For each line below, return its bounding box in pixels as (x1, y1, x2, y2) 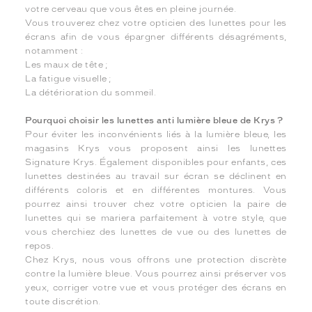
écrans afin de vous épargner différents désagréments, (25, 32, 287, 42)
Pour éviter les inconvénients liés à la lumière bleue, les (25, 130, 287, 139)
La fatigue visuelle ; (25, 74, 111, 84)
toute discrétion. (25, 297, 101, 306)
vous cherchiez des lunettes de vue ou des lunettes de (25, 227, 287, 237)
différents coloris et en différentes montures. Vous (25, 185, 287, 195)
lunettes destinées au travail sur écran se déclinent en (25, 171, 287, 181)
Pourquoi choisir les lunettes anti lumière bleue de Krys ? (25, 116, 283, 125)
